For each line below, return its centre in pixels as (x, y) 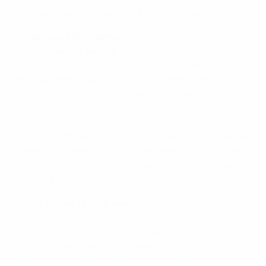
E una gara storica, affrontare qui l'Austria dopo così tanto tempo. (130, 218)
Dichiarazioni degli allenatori (75, 37)
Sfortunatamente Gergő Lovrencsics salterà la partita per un (123, 233)
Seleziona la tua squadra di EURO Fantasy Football (133, 14)
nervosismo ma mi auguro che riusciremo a (109, 123)
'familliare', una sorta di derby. (80, 180)
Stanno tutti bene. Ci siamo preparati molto (109, 66)
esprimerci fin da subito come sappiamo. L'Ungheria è (132, 137)
